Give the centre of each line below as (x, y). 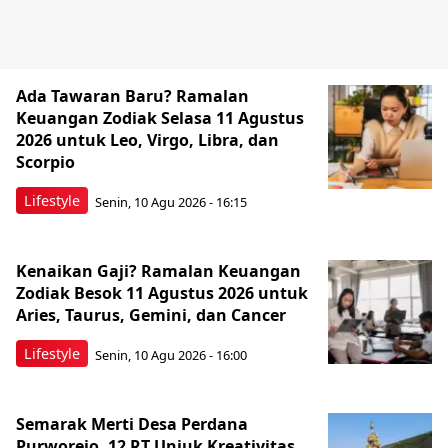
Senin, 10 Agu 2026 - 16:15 (171, 201)
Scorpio (45, 162)
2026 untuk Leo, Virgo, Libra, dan (147, 140)
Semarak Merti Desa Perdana (132, 424)
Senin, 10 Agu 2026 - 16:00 (171, 354)
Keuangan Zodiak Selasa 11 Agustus (160, 118)
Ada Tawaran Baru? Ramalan (132, 96)
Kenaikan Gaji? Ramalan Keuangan (158, 271)
